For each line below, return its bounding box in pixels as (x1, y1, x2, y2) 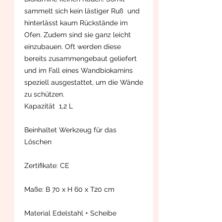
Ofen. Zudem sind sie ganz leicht (24, 30, 131, 39)
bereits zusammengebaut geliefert (24, 54, 137, 62)
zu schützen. (24, 90, 64, 98)
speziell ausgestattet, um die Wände (24, 78, 143, 86)
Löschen (24, 137, 52, 146)
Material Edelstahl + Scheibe (24, 209, 116, 217)
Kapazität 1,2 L (24, 102, 73, 110)
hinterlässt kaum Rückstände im (24, 18, 128, 27)
